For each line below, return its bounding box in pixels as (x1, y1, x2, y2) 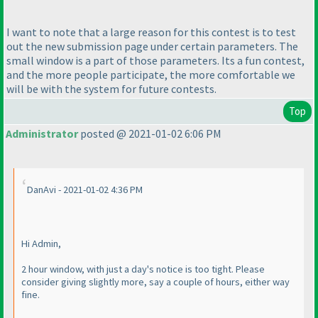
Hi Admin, (21, 237, 61, 251)
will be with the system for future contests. (6, 81, 216, 96)
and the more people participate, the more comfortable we (6, 67, 295, 82)
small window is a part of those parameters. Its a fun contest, (6, 53, 305, 67)
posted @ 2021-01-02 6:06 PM (78, 126, 221, 141)
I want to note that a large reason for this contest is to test (6, 24, 296, 39)
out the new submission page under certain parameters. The (6, 38, 298, 53)
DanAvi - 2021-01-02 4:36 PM (27, 183, 143, 197)
